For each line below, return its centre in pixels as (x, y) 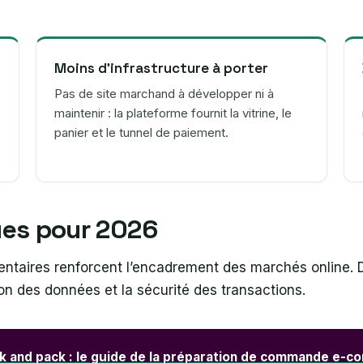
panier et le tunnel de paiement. (141, 132)
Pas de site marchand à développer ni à (164, 93)
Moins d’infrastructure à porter (161, 68)
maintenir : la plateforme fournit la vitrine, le (173, 113)
